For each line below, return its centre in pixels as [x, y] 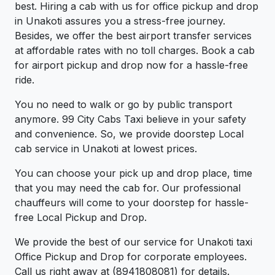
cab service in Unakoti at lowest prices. [106, 148]
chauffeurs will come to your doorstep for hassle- [132, 202]
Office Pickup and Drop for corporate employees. [131, 256]
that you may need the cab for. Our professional [128, 188]
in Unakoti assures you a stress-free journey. [120, 21]
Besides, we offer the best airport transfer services [133, 35]
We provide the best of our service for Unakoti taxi [134, 242]
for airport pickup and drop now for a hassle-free [131, 65]
